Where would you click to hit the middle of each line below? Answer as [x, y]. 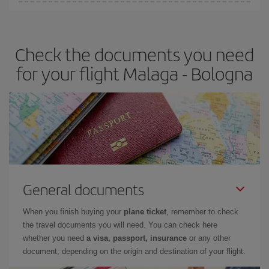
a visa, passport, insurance [137, 238]
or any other [209, 238]
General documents [83, 189]
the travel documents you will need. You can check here [120, 225]
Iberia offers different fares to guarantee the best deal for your [125, 8]
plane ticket [145, 212]
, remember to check [202, 212]
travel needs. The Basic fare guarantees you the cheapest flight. [130, 21]
